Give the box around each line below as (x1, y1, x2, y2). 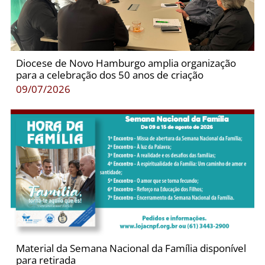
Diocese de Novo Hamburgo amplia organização (15, 56, 236, 70)
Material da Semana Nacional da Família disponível (15, 241, 246, 255)
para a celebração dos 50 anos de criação (15, 67, 203, 82)
